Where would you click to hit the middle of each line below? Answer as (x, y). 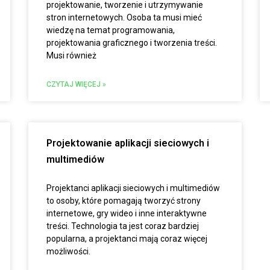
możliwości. (69, 251)
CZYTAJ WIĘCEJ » (77, 84)
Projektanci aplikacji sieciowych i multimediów (133, 188)
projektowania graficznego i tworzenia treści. (132, 43)
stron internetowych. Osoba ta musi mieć (124, 17)
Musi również (72, 55)
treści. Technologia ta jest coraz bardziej (123, 226)
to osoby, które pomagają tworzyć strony (124, 201)
